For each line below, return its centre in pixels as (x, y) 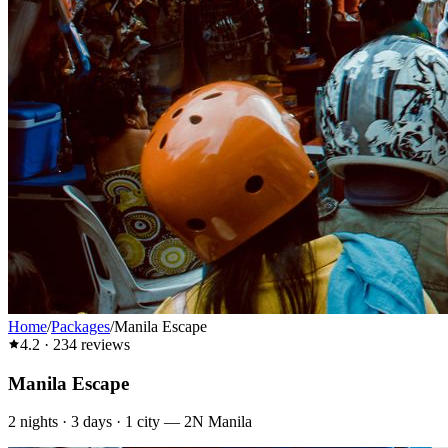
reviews (103, 344)
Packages (80, 326)
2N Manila (218, 422)
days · (102, 422)
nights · (43, 422)
